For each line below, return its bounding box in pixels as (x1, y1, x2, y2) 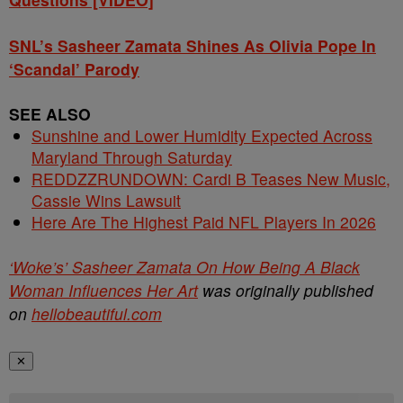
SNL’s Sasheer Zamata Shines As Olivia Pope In (9, 34, 376, 57)
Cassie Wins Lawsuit (31, 189, 181, 211)
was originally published (198, 279, 373, 301)
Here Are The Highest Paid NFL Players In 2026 (31, 210, 376, 233)
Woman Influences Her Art (9, 279, 198, 301)
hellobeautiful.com (31, 302, 162, 325)
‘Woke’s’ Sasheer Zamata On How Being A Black (9, 255, 360, 278)
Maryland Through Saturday (31, 146, 232, 168)
